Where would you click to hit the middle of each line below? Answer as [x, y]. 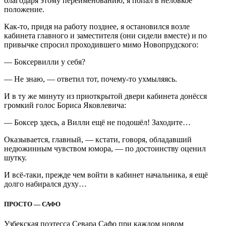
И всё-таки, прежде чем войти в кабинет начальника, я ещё [106, 175]
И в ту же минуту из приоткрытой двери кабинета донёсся [105, 96]
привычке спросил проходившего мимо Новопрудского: [101, 45]
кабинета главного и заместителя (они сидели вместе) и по [105, 36]
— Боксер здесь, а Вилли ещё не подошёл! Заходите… [97, 123]
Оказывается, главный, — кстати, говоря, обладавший [98, 140]
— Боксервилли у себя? [45, 62]
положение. [24, 10]
